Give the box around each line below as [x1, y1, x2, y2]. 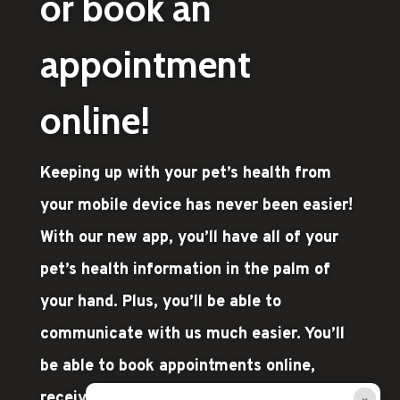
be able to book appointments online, [39, 356, 315, 378]
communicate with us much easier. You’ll [39, 324, 345, 346]
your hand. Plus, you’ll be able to [39, 292, 281, 313]
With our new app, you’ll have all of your [39, 228, 338, 249]
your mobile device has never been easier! [39, 196, 353, 217]
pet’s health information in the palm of [39, 260, 330, 281]
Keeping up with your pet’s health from [39, 163, 331, 185]
